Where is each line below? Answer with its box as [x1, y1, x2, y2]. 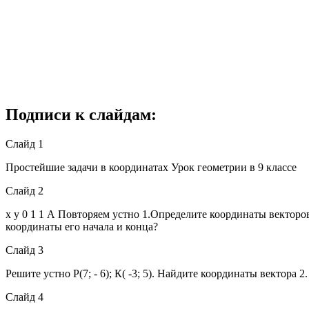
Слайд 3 [6, 243, 43, 256]
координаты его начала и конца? [6, 220, 158, 232]
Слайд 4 [6, 290, 43, 303]
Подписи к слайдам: [6, 105, 157, 123]
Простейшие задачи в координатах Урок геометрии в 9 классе [6, 161, 297, 173]
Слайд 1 [6, 137, 43, 150]
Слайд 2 [6, 184, 43, 197]
